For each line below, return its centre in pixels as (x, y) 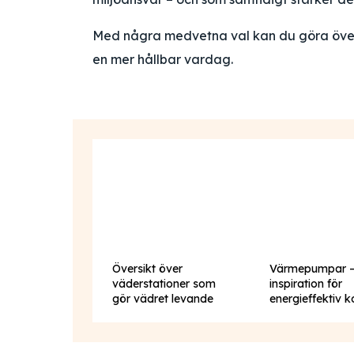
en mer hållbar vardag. (163, 59)
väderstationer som (164, 284)
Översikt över (147, 269)
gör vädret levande (163, 299)
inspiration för (306, 284)
